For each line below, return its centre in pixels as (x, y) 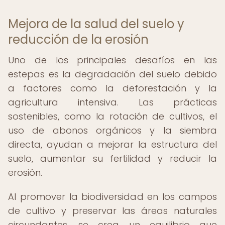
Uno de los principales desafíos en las (113, 60)
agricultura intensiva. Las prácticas (113, 102)
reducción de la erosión (78, 39)
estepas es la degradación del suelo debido (113, 74)
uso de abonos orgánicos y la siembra (113, 130)
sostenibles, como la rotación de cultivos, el (113, 116)
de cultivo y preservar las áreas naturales (113, 211)
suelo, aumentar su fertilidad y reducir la (113, 158)
